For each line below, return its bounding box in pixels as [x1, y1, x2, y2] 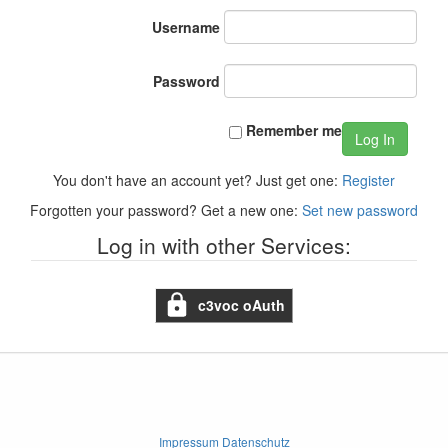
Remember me [245, 120, 342, 141]
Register [342, 169, 395, 190]
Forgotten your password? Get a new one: [30, 199, 302, 220]
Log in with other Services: [97, 229, 351, 260]
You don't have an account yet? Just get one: [53, 169, 342, 190]
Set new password [302, 199, 418, 220]
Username [152, 17, 220, 37]
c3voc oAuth [198, 295, 285, 316]
